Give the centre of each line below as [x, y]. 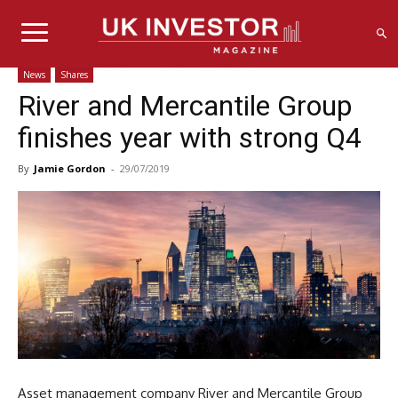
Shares [74, 74]
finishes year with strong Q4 [190, 137]
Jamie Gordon [70, 168]
